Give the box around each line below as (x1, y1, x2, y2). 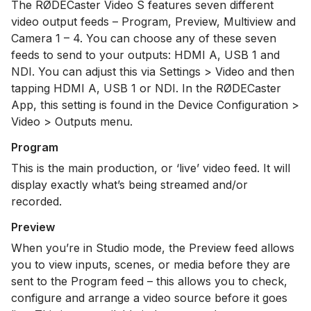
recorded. (11, 194, 62, 208)
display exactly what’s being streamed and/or (11, 178, 248, 192)
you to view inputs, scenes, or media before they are (11, 258, 290, 271)
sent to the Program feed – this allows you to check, (11, 274, 287, 288)
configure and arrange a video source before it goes (11, 291, 287, 305)
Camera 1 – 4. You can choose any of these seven (11, 31, 276, 45)
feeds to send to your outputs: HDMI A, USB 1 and (11, 48, 280, 62)
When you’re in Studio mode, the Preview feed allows (11, 241, 294, 255)
